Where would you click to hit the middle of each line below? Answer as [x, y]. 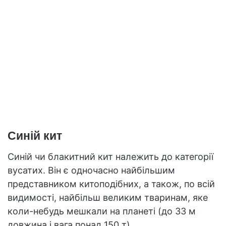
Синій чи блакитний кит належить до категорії [110, 156]
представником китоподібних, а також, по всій [111, 184]
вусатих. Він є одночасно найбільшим [91, 170]
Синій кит [35, 136]
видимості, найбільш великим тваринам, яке [108, 197]
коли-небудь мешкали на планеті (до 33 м [102, 211]
